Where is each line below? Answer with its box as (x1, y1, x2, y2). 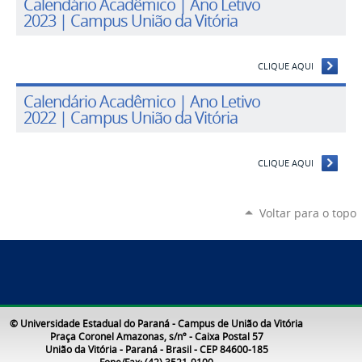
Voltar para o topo (259, 204, 356, 221)
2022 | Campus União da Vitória (23, 107, 238, 129)
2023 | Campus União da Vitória (23, 10, 238, 32)
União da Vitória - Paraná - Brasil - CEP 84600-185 (44, 343, 268, 356)
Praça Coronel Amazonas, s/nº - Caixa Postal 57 (49, 330, 263, 343)
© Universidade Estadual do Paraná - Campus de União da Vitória (10, 317, 303, 330)
